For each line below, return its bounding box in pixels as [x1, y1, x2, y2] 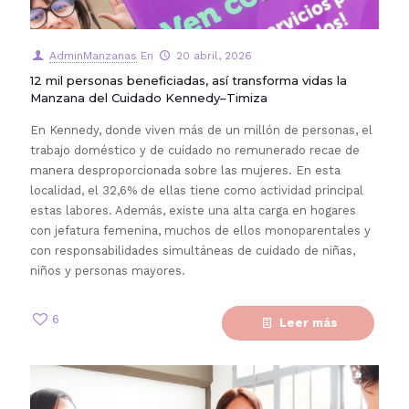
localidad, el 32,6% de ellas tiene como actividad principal [30, 184, 363, 197]
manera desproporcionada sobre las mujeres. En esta [30, 163, 341, 177]
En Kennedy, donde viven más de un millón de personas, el [30, 123, 372, 137]
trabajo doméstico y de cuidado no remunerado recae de [30, 143, 360, 157]
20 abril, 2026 [175, 49, 252, 62]
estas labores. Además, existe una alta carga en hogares [30, 204, 356, 217]
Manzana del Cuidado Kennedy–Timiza [30, 90, 267, 105]
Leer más [279, 316, 338, 330]
